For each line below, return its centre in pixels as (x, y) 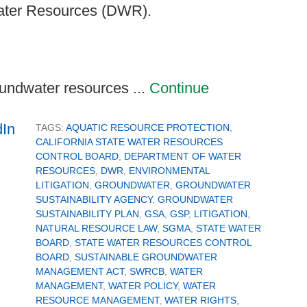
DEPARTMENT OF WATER (183, 157)
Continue (179, 88)
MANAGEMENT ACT (80, 272)
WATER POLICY (143, 286)
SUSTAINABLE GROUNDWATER (146, 257)
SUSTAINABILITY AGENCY (94, 200)
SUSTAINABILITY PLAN (87, 214)
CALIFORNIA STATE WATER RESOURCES (129, 142)
